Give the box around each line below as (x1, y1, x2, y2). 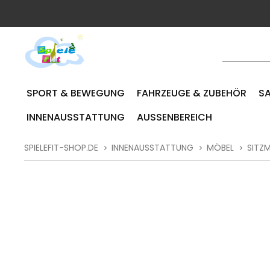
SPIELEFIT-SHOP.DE (24, 142, 99, 154)
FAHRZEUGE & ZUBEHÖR (137, 86, 247, 100)
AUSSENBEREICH (137, 110, 213, 124)
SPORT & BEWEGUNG (27, 86, 125, 100)
